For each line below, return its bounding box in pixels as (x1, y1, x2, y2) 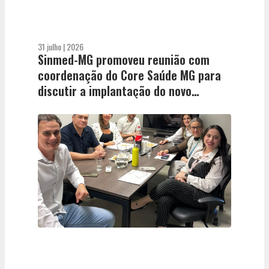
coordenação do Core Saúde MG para (38, 65, 221, 84)
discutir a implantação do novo (38, 81, 192, 100)
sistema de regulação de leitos (38, 97, 192, 115)
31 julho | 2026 (38, 40, 83, 53)
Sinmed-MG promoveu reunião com (38, 50, 210, 68)
